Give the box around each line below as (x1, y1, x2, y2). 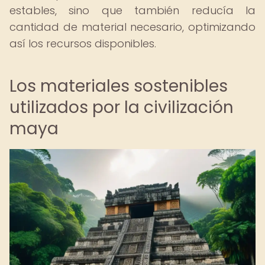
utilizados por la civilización (9, 96, 234, 119)
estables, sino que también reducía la (9, 3, 256, 18)
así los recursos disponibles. (9, 36, 156, 51)
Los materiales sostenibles (9, 75, 228, 98)
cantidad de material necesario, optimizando (9, 20, 256, 34)
